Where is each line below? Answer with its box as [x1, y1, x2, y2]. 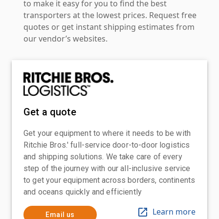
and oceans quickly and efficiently [23, 187, 142, 197]
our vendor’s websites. [23, 33, 108, 44]
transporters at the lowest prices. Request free [23, 9, 197, 21]
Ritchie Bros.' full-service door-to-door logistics [23, 140, 190, 150]
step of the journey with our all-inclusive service [23, 163, 191, 173]
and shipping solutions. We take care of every [23, 152, 182, 161]
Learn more [153, 206, 196, 217]
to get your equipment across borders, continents [23, 175, 196, 185]
